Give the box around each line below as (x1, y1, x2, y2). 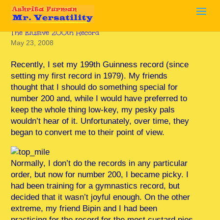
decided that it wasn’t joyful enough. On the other (11, 192, 191, 202)
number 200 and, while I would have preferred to (11, 94, 188, 103)
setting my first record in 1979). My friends (11, 71, 168, 81)
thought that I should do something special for (11, 82, 178, 92)
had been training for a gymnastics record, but (11, 181, 180, 191)
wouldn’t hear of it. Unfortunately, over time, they (11, 116, 190, 126)
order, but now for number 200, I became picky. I (11, 170, 189, 179)
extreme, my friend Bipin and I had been (11, 204, 158, 213)
